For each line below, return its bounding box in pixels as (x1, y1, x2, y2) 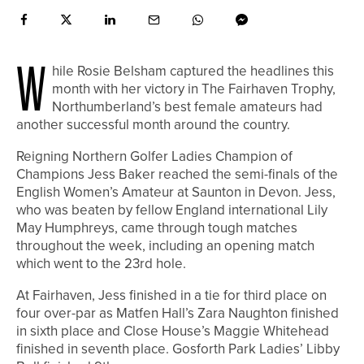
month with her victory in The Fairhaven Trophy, (52, 79, 336, 100)
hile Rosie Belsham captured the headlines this (52, 61, 334, 82)
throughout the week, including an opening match (16, 236, 314, 257)
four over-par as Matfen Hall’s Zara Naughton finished (16, 303, 339, 324)
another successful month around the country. (16, 115, 290, 136)
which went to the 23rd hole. (16, 253, 186, 275)
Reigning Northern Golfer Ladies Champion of (16, 146, 292, 167)
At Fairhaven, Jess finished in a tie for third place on (16, 285, 327, 306)
